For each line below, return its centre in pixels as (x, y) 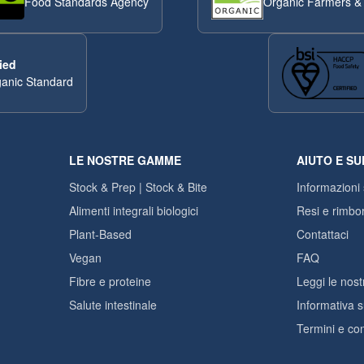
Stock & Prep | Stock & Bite (138, 187)
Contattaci (323, 234)
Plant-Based (100, 234)
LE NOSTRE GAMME (125, 160)
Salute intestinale (113, 305)
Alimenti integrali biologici (134, 210)
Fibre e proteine (110, 281)
